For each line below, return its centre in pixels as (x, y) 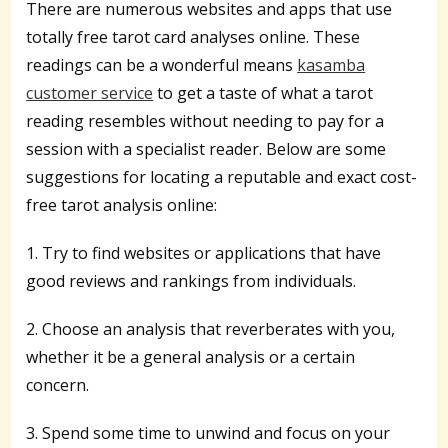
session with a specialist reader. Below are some (206, 149)
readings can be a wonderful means (162, 65)
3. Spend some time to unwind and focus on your (208, 433)
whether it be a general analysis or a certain (191, 357)
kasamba (331, 65)
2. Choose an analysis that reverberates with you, (211, 329)
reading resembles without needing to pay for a (205, 121)
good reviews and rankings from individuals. (191, 281)
